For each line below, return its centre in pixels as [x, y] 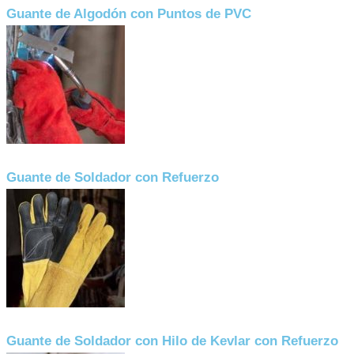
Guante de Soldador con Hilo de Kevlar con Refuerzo [172, 341]
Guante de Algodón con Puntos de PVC [129, 14]
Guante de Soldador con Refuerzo [113, 177]
